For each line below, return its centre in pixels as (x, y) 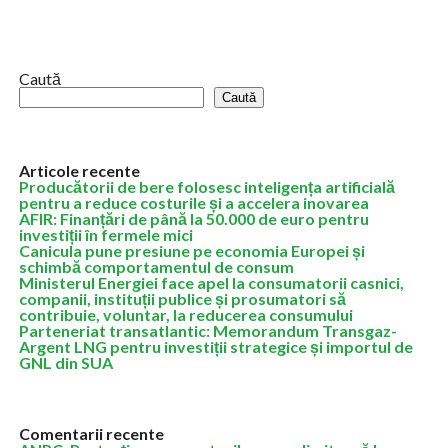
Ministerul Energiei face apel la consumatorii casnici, (211, 282)
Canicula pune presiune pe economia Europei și (191, 250)
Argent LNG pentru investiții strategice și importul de (215, 346)
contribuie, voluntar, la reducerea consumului (185, 314)
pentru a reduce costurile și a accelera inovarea (193, 202)
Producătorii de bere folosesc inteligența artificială (206, 186)
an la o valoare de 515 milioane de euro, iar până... (173, 16)
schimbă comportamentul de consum (156, 266)
